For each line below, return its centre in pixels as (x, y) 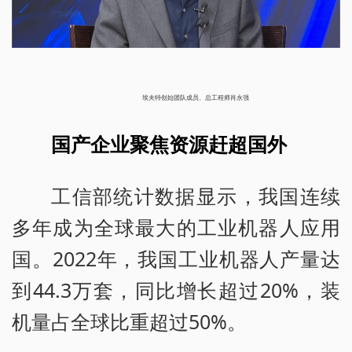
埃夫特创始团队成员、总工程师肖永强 (196, 98)
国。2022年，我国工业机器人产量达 (176, 259)
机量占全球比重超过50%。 (129, 322)
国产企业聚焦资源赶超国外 (169, 144)
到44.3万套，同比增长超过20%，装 (176, 290)
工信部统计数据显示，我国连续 (196, 196)
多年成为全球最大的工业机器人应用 (176, 227)
